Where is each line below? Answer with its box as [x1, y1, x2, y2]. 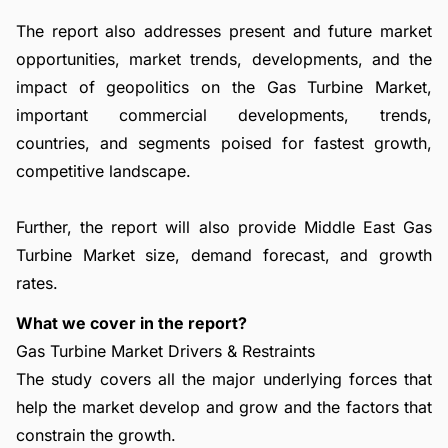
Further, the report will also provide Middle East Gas [16, 217, 432, 237]
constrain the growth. [16, 425, 176, 445]
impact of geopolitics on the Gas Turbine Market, [16, 77, 432, 97]
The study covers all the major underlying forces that [16, 369, 432, 389]
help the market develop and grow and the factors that [16, 397, 432, 417]
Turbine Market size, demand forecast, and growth [16, 245, 432, 265]
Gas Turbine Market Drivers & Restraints [16, 341, 315, 361]
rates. [16, 273, 58, 293]
